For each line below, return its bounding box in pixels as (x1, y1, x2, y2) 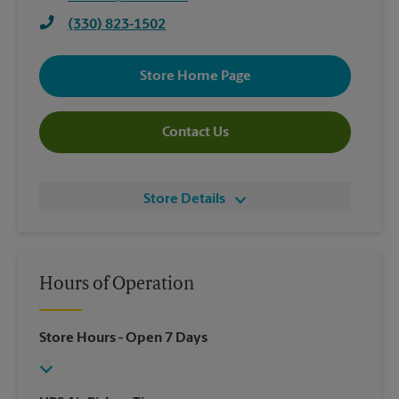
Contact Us (161, 125, 229, 140)
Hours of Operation (39, 276, 194, 294)
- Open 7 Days (116, 331, 208, 346)
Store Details (143, 192, 225, 207)
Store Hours (39, 331, 116, 346)
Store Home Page (139, 69, 251, 84)
